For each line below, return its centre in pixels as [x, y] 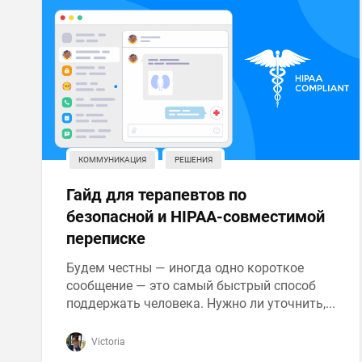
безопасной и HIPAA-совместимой [196, 217]
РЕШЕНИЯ [194, 160]
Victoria [107, 342]
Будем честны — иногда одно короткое [185, 268]
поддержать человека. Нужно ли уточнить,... [201, 303]
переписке [106, 238]
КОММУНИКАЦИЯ [112, 160]
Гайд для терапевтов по [156, 195]
